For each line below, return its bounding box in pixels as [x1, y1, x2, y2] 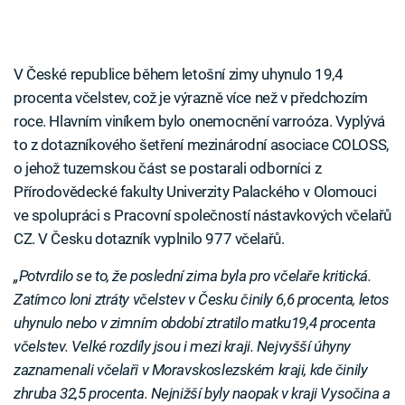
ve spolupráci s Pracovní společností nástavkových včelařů [14, 206, 391, 225]
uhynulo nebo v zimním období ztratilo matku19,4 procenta [14, 314, 376, 333]
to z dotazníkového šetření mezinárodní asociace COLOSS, [14, 136, 389, 155]
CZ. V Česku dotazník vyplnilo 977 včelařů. [14, 230, 285, 249]
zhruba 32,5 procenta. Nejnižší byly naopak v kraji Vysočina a [14, 384, 391, 403]
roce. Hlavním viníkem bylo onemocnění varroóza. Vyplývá [14, 112, 385, 131]
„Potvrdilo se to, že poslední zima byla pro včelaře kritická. [14, 267, 372, 286]
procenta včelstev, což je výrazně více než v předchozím [14, 89, 368, 108]
